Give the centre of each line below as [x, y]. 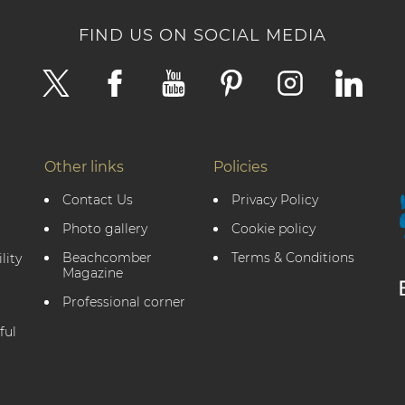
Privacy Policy [279, 200]
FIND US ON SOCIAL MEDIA [202, 36]
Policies [240, 167]
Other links [84, 167]
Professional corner [128, 302]
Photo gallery [109, 229]
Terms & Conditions [296, 258]
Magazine [92, 273]
